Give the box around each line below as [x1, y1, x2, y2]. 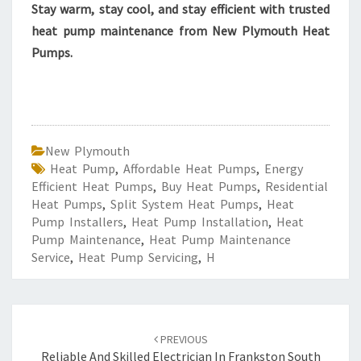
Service [31, 249, 70, 265]
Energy [264, 160, 303, 176]
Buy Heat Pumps [161, 178, 257, 194]
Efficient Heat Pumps [31, 178, 153, 194]
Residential [265, 178, 328, 194]
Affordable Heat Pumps [123, 160, 256, 176]
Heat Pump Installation [131, 214, 268, 230]
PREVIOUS [157, 332, 208, 346]
